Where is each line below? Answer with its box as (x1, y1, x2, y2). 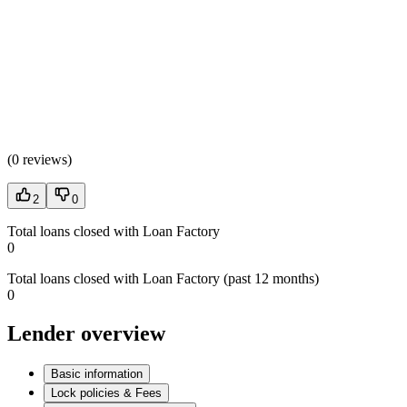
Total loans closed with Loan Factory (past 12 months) (7, 271, 319, 287)
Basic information (51, 367, 143, 382)
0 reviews (12, 152, 67, 168)
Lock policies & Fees (51, 386, 162, 401)
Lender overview (7, 322, 165, 346)
